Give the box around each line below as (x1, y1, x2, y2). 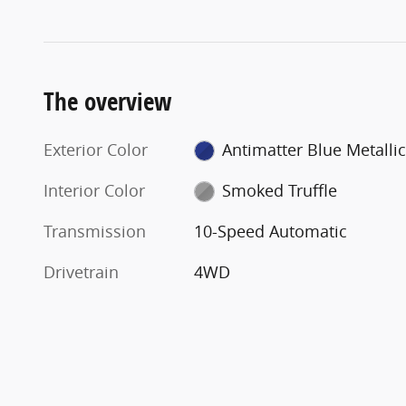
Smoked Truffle (221, 179, 337, 201)
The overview (43, 83, 172, 118)
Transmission (43, 219, 146, 242)
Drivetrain (43, 260, 119, 283)
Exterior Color (43, 138, 148, 160)
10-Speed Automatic (194, 219, 348, 242)
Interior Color (43, 179, 145, 201)
